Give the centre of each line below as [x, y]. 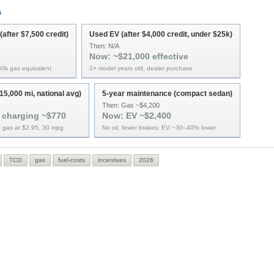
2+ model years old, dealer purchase [141, 68]
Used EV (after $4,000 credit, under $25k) [161, 34]
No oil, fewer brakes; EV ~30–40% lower [159, 128]
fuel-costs [72, 160]
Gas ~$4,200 [140, 105]
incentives [112, 160]
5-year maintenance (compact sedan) [167, 94]
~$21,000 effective [151, 56]
